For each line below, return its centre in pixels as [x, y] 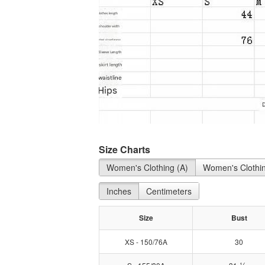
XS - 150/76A [146, 242]
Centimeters [169, 191]
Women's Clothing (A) [147, 168]
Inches [119, 191]
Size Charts [125, 150]
